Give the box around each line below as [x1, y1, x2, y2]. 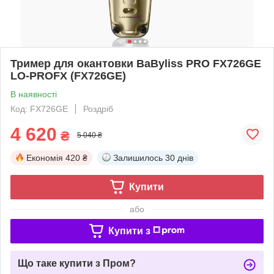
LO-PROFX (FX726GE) [10, 69, 126, 82]
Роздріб [83, 103, 113, 114]
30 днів [165, 152, 193, 163]
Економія [26, 152, 63, 163]
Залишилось [113, 152, 163, 163]
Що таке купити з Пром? [18, 257, 136, 268]
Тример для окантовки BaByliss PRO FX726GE [10, 57, 261, 70]
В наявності [10, 89, 57, 99]
